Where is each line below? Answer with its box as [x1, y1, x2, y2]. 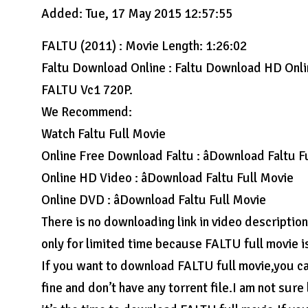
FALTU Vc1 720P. [41, 82, 133, 98]
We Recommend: [41, 104, 133, 120]
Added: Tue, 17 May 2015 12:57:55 [41, 5, 233, 22]
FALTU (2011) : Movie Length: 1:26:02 [41, 38, 247, 54]
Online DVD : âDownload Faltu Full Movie [41, 192, 267, 208]
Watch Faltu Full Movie [41, 126, 166, 142]
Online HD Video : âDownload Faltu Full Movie [41, 170, 294, 186]
